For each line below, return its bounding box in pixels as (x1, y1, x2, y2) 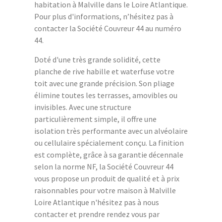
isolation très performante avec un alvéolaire (34, 126, 188, 136)
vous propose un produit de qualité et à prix (34, 173, 179, 184)
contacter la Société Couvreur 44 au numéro (34, 23, 181, 34)
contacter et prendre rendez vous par (34, 209, 160, 220)
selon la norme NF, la (34, 162, 107, 172)
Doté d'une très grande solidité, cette (34, 55, 161, 65)
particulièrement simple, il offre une (34, 114, 157, 124)
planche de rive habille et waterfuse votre (34, 66, 174, 77)
